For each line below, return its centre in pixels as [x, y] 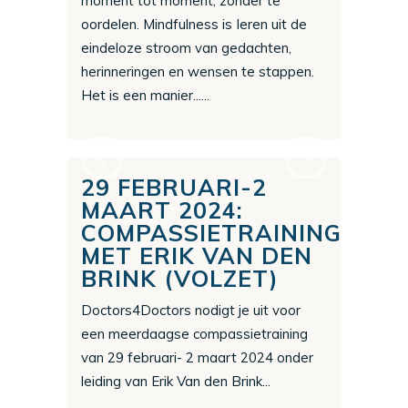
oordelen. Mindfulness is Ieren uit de [194, 25]
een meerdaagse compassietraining [194, 334]
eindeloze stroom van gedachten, [186, 48]
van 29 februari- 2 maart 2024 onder [197, 358]
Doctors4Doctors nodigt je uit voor [191, 311]
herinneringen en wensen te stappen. [198, 72]
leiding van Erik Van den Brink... [176, 382]
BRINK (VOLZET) [180, 279]
